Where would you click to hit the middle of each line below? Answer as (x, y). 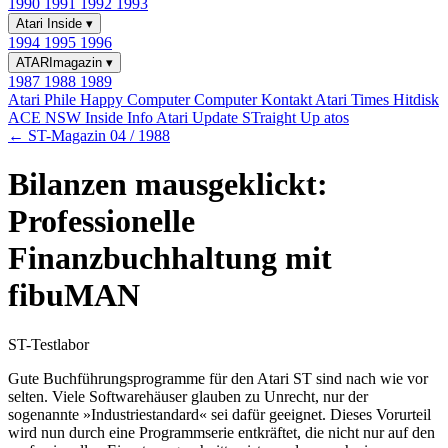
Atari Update (199, 117)
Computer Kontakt (254, 99)
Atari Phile (44, 99)
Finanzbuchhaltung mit (170, 258)
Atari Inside (51, 23)
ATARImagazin (61, 62)
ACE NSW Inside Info (82, 117)
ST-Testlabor (48, 344)
